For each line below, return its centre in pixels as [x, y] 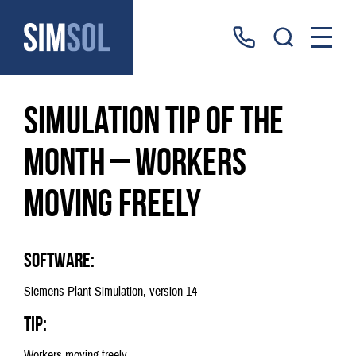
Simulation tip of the [154, 120]
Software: [59, 260]
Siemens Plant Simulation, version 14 [110, 292]
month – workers [135, 162]
